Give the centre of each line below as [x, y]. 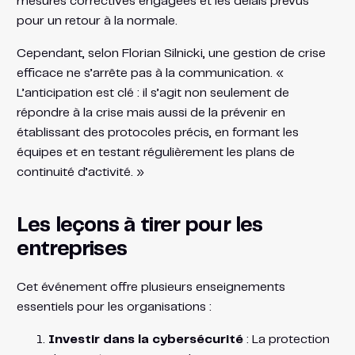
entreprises [72, 250]
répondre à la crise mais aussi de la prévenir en [151, 113]
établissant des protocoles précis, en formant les [157, 133]
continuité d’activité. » [80, 173]
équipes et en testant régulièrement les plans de [155, 153]
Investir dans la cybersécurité [145, 340]
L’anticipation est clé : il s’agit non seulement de [153, 94]
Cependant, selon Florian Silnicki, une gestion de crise [171, 54]
